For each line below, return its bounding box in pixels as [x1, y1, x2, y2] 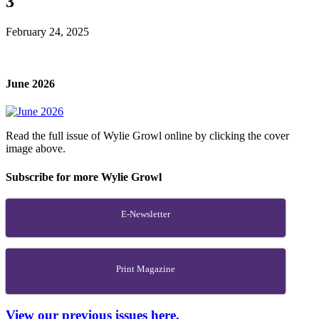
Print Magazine [115, 263, 175, 274]
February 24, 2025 [6, 25, 89, 38]
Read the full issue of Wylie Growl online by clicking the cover [6, 130, 289, 142]
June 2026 [6, 78, 55, 90]
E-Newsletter [120, 208, 170, 219]
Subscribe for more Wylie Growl [6, 170, 162, 183]
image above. [6, 142, 66, 155]
